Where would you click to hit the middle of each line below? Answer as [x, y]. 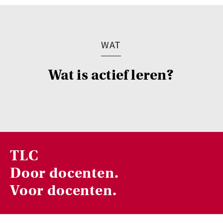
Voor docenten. [63, 190]
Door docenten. [64, 173]
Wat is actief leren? [111, 75]
